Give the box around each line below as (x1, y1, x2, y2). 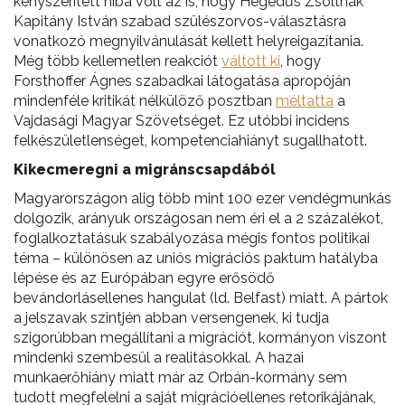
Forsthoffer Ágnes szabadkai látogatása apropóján (14, 72, 351, 89)
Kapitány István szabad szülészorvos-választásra (14, 13, 346, 30)
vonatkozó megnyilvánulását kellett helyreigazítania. (14, 33, 363, 50)
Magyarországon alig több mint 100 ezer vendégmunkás (14, 190, 391, 207)
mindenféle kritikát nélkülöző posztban (14, 92, 276, 109)
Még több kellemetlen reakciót (14, 52, 221, 70)
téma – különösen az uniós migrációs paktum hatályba (14, 250, 378, 267)
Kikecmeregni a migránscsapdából (14, 161, 276, 178)
